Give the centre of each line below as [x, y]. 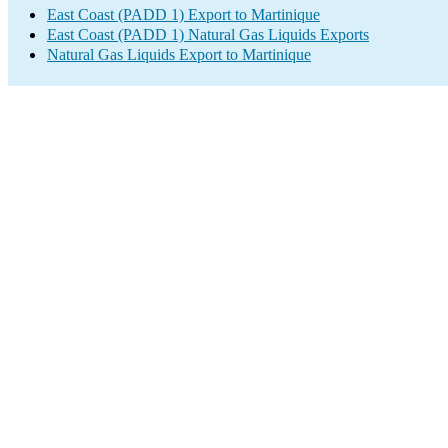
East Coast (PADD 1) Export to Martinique [183, 14]
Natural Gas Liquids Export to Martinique [179, 54]
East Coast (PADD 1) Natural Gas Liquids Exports [208, 34]
